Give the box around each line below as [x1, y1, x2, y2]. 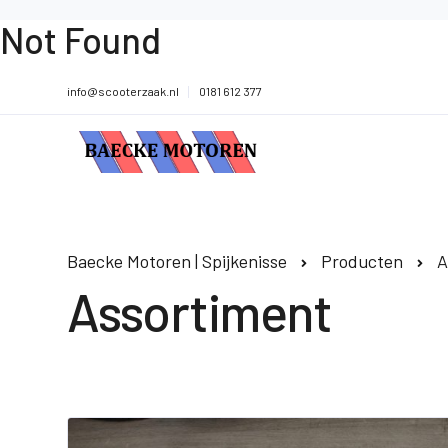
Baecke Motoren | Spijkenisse [67, 250, 287, 272]
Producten [321, 250, 403, 272]
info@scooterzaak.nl [67, 84, 179, 98]
